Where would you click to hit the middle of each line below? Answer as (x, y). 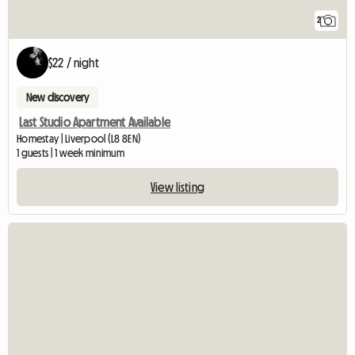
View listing (177, 187)
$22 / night (74, 62)
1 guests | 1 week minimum (71, 153)
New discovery (58, 97)
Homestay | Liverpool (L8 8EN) (79, 138)
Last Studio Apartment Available (95, 122)
